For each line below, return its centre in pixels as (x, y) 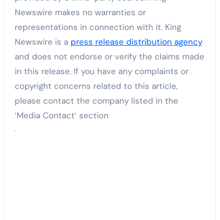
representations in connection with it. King (98, 27)
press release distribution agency (136, 41)
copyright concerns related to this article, (96, 86)
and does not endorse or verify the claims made (109, 56)
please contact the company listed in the (96, 100)
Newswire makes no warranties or (80, 12)
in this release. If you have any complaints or (101, 71)
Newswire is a (42, 41)
